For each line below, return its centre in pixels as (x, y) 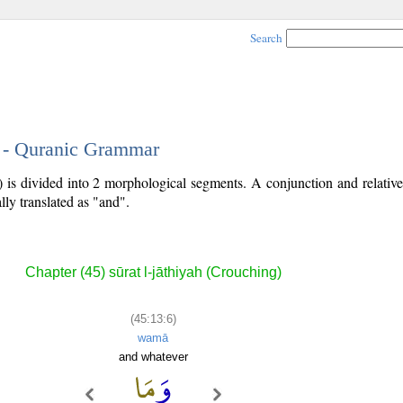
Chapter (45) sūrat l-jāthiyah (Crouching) (153, 273)
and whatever (153, 356)
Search (266, 38)
